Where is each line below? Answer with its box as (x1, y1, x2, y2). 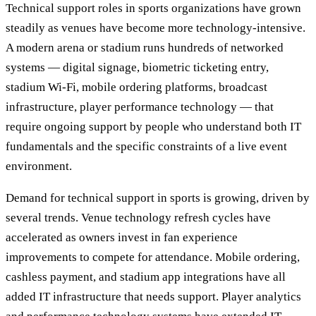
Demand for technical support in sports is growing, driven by (6, 190, 310, 205)
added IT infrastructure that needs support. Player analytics (6, 289, 301, 303)
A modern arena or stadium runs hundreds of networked (6, 40, 284, 54)
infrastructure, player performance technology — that (6, 99, 274, 114)
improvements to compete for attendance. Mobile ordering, (6, 250, 300, 264)
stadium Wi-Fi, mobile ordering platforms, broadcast (6, 80, 267, 94)
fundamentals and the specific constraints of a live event (6, 139, 287, 153)
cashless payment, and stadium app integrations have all (6, 269, 286, 284)
